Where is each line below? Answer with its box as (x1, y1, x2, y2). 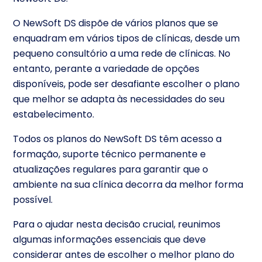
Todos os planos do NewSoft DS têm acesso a (13, 132, 222, 146)
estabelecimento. (13, 107, 94, 121)
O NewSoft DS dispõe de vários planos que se (13, 16, 218, 30)
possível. (13, 192, 55, 206)
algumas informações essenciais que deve (13, 232, 206, 246)
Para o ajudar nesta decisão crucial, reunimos (13, 217, 220, 231)
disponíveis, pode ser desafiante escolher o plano (13, 77, 240, 91)
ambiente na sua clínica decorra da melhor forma (13, 177, 243, 191)
